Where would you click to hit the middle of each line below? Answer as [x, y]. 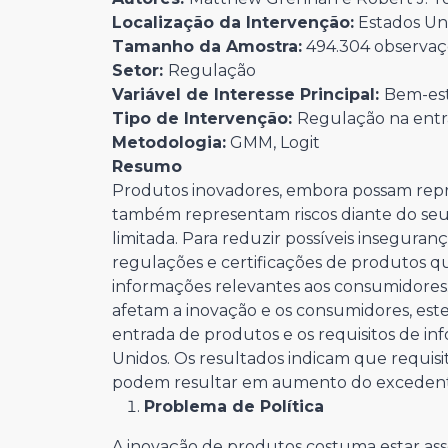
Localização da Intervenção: [233, 23]
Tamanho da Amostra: [207, 47]
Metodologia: [169, 143]
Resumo [147, 167]
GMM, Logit [273, 143]
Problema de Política [234, 407]
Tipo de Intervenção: [204, 119]
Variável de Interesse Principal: [248, 95]
